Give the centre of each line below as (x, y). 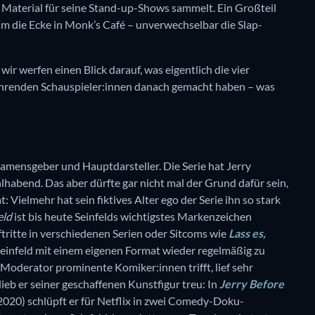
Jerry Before (252, 284)
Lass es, (247, 233)
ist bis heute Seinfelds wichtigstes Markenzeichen (132, 217)
